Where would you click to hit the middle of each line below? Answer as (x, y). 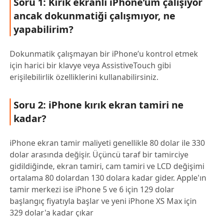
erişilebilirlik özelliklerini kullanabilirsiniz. (84, 77)
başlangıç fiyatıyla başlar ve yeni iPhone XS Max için (103, 201)
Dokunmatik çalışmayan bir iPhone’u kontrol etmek (104, 54)
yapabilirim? (44, 30)
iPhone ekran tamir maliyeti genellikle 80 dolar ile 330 (107, 143)
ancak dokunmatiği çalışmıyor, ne (94, 16)
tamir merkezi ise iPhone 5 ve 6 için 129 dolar (92, 190)
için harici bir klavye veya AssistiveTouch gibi (90, 66)
